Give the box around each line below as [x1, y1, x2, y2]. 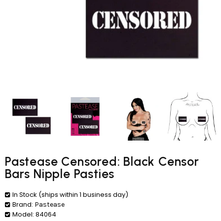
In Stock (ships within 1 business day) [12, 190, 128, 200]
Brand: [12, 200, 33, 210]
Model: [12, 210, 34, 220]
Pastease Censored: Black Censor [5, 154, 199, 169]
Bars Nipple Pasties [5, 166, 115, 182]
